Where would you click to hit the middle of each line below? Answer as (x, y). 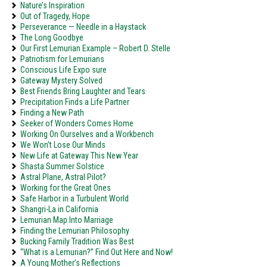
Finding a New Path (52, 113)
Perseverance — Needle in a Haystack (83, 27)
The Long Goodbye (52, 38)
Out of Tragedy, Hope (55, 16)
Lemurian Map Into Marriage (67, 220)
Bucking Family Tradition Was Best (77, 241)
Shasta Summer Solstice (62, 166)
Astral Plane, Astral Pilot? (63, 177)
